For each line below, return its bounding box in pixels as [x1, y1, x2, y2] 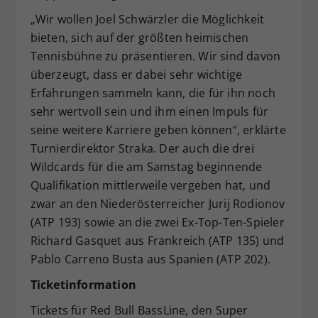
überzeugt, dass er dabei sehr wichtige [30, 66, 243, 82]
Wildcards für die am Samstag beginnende [30, 158, 263, 175]
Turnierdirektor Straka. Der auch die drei [30, 140, 254, 156]
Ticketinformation [30, 276, 136, 292]
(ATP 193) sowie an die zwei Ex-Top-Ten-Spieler [30, 214, 285, 230]
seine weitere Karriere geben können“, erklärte [30, 121, 286, 138]
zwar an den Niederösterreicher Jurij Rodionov [30, 195, 285, 212]
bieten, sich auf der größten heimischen [30, 29, 249, 45]
